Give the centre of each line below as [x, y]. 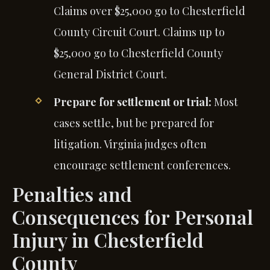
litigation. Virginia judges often [130, 144]
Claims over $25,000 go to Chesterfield [149, 11]
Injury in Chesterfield [108, 239]
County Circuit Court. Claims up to [139, 32]
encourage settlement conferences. [142, 165]
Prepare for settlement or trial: [132, 102]
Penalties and [72, 193]
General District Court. [110, 74]
